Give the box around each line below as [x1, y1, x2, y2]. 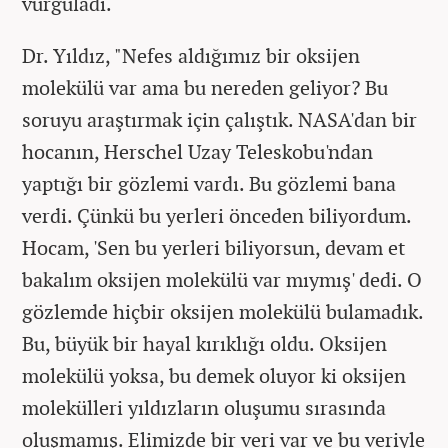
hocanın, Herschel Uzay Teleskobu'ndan [22, 137, 373, 165]
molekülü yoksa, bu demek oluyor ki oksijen [22, 361, 406, 389]
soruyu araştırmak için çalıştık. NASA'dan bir [22, 105, 417, 133]
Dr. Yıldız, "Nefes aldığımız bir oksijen [22, 41, 360, 69]
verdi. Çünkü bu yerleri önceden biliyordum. [22, 201, 411, 229]
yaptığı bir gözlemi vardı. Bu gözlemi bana [22, 169, 396, 197]
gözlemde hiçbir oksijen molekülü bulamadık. [22, 297, 423, 325]
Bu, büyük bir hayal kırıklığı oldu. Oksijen [22, 329, 387, 357]
